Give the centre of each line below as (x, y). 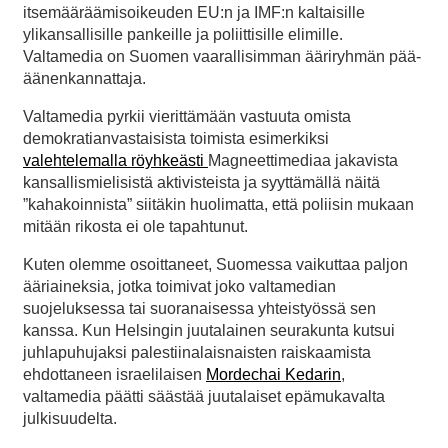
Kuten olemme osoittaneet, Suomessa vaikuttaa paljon (215, 264)
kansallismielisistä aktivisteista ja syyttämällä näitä (201, 182)
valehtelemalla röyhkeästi (115, 160)
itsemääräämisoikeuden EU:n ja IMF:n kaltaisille (194, 12)
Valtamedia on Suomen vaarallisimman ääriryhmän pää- (222, 56)
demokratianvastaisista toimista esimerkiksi (176, 138)
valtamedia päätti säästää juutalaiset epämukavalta (204, 396)
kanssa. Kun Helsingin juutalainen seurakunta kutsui (209, 330)
